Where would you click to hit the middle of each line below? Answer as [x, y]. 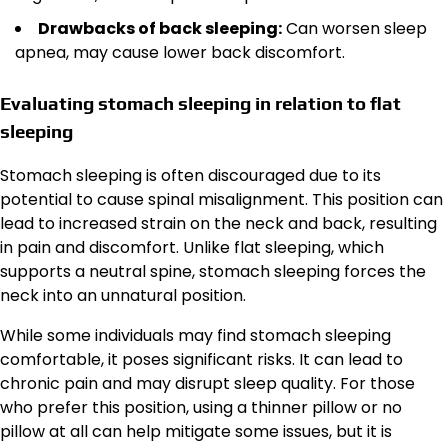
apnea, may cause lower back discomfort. [180, 53]
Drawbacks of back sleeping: [160, 29]
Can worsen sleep [354, 29]
